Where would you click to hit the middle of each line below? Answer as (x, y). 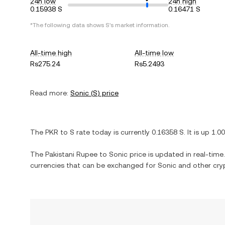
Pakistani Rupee (71, 154)
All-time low (154, 53)
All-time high (51, 53)
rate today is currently (113, 132)
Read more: (49, 93)
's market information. (139, 25)
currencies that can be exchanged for (94, 165)
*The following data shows (68, 25)
